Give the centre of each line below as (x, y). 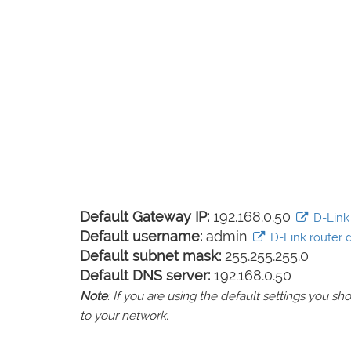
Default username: (141, 236)
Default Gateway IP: (145, 217)
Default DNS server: (145, 275)
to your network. (124, 316)
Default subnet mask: (150, 256)
